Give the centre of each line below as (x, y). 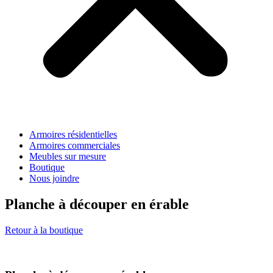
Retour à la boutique (44, 230)
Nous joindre (54, 178)
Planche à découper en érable (97, 204)
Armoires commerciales (75, 145)
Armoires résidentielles (73, 134)
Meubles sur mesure (68, 156)
